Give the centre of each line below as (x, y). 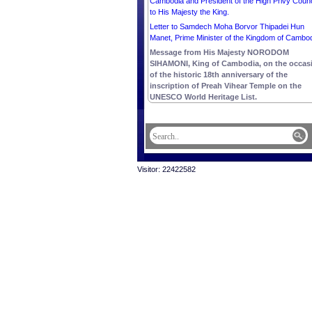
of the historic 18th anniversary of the (219, 75)
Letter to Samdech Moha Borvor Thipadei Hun (227, 26)
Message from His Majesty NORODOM (219, 52)
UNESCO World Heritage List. (203, 97)
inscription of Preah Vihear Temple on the (226, 86)
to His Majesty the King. (189, 12)
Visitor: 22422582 (166, 169)
